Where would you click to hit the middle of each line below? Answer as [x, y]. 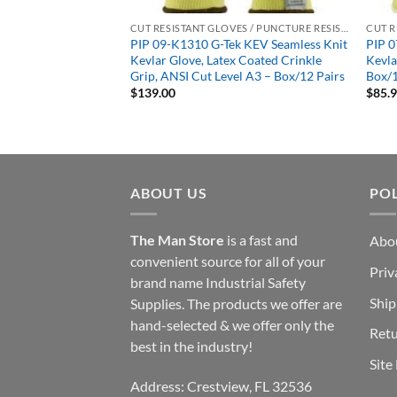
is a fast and [261, 240]
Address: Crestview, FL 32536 [221, 386]
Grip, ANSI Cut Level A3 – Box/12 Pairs [237, 75]
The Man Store [177, 240]
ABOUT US [169, 192]
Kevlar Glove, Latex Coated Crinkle [226, 59]
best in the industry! [191, 346]
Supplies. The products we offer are [236, 304]
